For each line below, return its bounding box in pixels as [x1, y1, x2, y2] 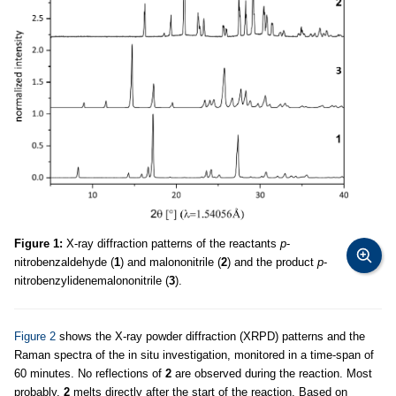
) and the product [227, 255, 317, 269]
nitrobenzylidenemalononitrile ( [14, 274, 169, 287]
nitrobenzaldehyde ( [14, 255, 114, 269]
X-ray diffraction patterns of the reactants [63, 237, 280, 250]
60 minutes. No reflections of [14, 367, 165, 380]
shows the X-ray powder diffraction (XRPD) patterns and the [56, 330, 365, 343]
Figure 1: [14, 237, 63, 250]
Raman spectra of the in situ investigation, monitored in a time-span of [14, 348, 374, 362]
